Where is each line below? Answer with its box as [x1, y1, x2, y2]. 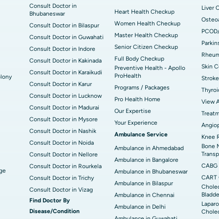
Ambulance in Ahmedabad [114, 145, 184, 152]
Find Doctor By [29, 197, 70, 204]
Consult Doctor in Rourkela [29, 163, 102, 170]
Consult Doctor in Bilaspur [29, 22, 99, 29]
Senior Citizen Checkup [114, 44, 178, 50]
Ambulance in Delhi [114, 203, 166, 210]
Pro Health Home [114, 96, 160, 103]
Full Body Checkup [114, 55, 164, 62]
